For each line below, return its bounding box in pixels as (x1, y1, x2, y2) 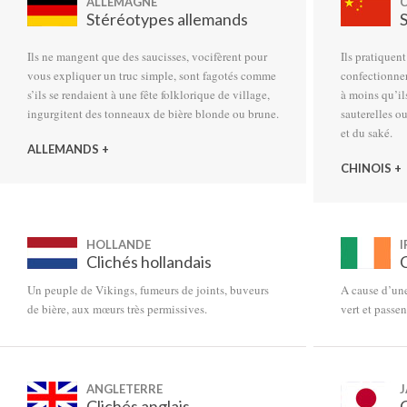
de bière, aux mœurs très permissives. (27, 301, 207, 317)
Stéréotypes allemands (86, 9, 248, 29)
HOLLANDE (86, 237, 151, 252)
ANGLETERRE (86, 382, 163, 396)
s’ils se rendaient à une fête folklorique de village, (27, 86, 270, 103)
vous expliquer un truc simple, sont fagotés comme (27, 67, 276, 84)
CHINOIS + (341, 161, 402, 175)
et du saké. (341, 124, 392, 141)
